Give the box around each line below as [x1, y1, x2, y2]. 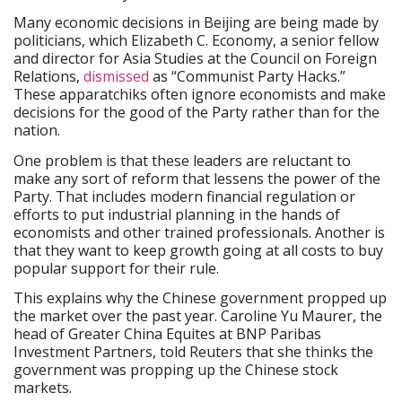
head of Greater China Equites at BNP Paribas [13, 324, 321, 345]
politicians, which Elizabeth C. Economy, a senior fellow [13, 31, 379, 51]
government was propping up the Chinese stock [13, 360, 338, 380]
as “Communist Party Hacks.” [149, 66, 345, 87]
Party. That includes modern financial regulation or [13, 186, 355, 206]
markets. [13, 378, 72, 398]
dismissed [83, 66, 149, 87]
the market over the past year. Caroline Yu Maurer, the [13, 306, 382, 327]
